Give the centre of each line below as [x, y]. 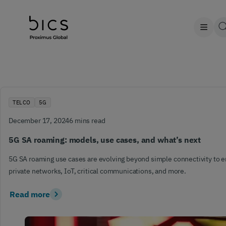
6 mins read [87, 121]
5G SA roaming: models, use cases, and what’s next [105, 140]
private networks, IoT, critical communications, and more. [97, 171]
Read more [30, 194]
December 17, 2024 [39, 121]
